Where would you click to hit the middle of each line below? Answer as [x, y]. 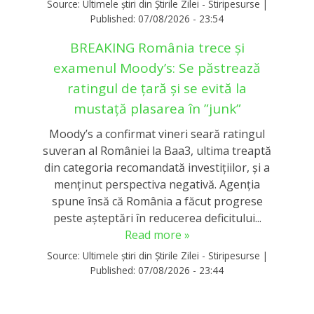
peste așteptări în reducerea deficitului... [157, 218]
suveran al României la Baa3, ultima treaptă [157, 151]
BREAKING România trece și [157, 47]
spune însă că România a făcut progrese [157, 202]
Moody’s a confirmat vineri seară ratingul [157, 134]
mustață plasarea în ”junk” [157, 108]
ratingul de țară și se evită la [157, 88]
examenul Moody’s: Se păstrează [157, 68]
